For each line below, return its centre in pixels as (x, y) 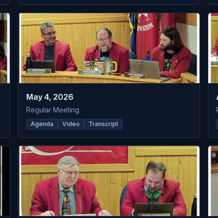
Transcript (104, 124)
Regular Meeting (53, 110)
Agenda (42, 124)
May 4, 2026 (50, 97)
